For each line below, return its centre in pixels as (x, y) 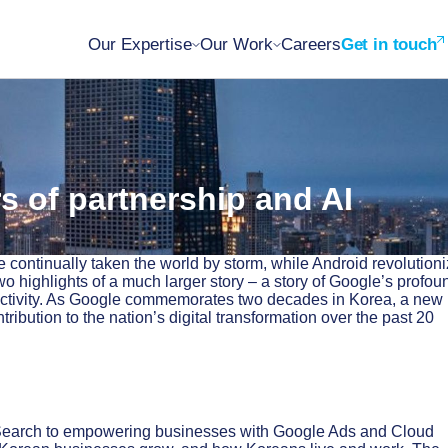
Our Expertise (139, 44)
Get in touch (388, 44)
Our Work (236, 44)
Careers (310, 44)
